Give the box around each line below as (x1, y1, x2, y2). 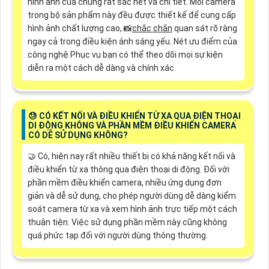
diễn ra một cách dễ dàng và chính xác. (27, 62, 176, 73)
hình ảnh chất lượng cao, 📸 (27, 23, 132, 33)
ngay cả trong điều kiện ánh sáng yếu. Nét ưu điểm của (27, 36, 237, 46)
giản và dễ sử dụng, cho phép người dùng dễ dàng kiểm (27, 191, 236, 201)
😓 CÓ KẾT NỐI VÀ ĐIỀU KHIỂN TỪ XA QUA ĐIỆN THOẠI (28, 110, 241, 121)
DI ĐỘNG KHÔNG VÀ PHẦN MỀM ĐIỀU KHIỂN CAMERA (28, 120, 236, 130)
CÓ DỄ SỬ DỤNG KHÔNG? (28, 130, 128, 140)
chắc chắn (131, 23, 172, 33)
